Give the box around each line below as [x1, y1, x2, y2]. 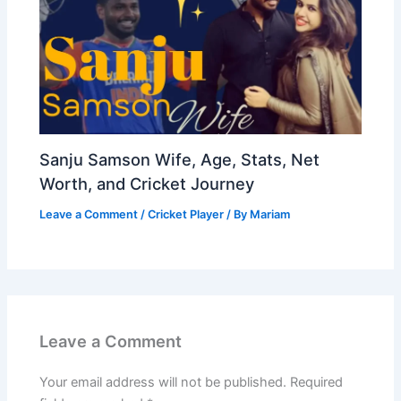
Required [290, 373, 344, 390]
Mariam [250, 207, 291, 221]
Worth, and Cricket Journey [39, 173, 255, 193]
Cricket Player [148, 207, 225, 221]
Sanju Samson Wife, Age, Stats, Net [39, 149, 320, 169]
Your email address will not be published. [39, 373, 287, 390]
